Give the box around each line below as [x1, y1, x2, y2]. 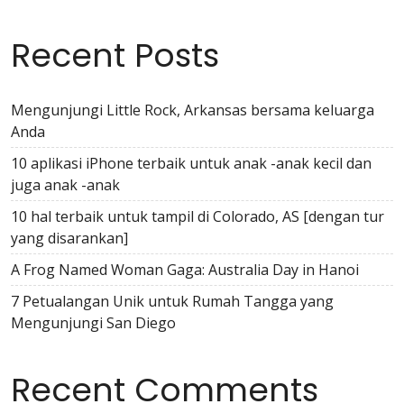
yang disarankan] [11, 228, 128, 248]
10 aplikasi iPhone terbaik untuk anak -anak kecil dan [11, 153, 372, 173]
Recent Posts [11, 32, 219, 78]
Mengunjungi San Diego [11, 313, 176, 333]
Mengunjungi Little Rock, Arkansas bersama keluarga [11, 100, 374, 120]
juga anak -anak [11, 175, 120, 195]
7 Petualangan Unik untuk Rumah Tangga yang [11, 291, 334, 311]
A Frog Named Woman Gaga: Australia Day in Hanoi [11, 260, 359, 280]
